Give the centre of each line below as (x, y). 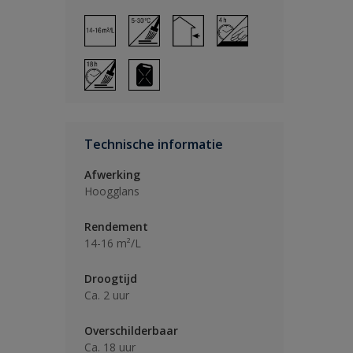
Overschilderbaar (131, 331)
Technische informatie (154, 144)
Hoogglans (112, 191)
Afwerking (112, 175)
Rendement (116, 227)
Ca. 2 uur (107, 295)
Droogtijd (111, 279)
